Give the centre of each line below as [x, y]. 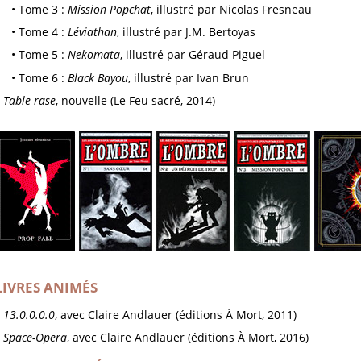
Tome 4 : [44, 32]
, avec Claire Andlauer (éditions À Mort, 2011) [175, 314]
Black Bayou [98, 77]
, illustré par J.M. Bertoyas [187, 32]
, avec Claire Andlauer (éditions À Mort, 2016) [187, 337]
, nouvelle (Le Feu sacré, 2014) [135, 101]
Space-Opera [35, 337]
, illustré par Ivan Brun [189, 77]
